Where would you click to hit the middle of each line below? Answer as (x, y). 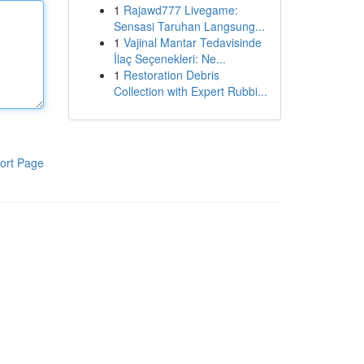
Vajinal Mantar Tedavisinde (192, 42)
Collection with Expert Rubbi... (190, 91)
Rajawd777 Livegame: (180, 10)
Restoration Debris (171, 75)
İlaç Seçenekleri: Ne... (169, 58)
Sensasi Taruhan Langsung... (189, 26)
